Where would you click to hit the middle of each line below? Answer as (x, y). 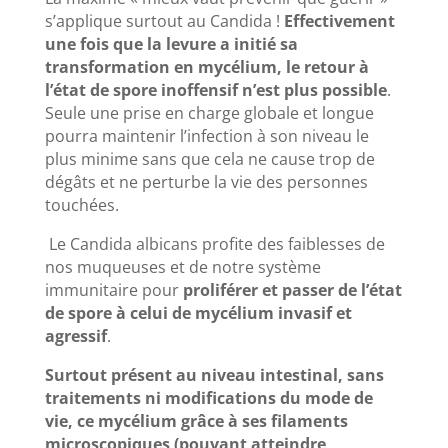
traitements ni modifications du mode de (208, 398)
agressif (75, 336)
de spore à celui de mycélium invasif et (198, 313)
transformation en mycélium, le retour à (206, 67)
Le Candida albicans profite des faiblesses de (216, 244)
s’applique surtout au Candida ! (164, 21)
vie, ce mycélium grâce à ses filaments (196, 421)
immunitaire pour (113, 290)
